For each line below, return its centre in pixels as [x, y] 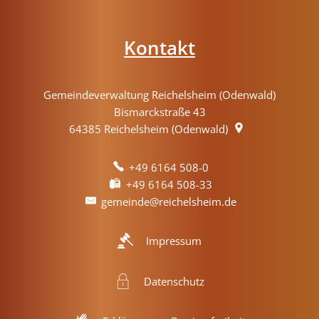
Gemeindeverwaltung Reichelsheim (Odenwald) [159, 94]
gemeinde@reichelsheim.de [169, 201]
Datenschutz [174, 282]
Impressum [174, 241]
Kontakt [159, 47]
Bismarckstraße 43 [159, 111]
